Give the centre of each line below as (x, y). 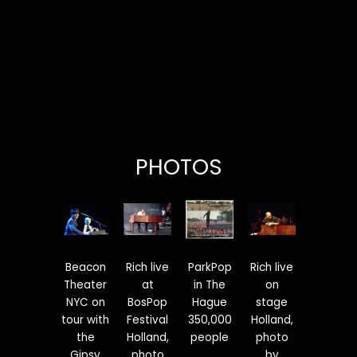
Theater (85, 284)
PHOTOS (178, 167)
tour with (85, 320)
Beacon (85, 267)
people (210, 337)
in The (210, 284)
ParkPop (210, 267)
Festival (147, 320)
